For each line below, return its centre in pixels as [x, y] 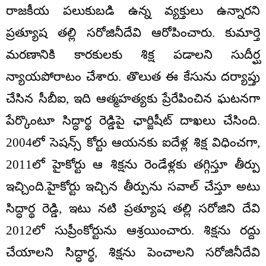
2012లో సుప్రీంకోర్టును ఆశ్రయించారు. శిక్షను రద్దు [133, 231]
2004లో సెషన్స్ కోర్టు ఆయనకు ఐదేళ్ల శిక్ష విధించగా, [133, 143]
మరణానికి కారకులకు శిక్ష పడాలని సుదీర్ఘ [133, 55]
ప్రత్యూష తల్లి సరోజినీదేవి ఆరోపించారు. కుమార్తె [133, 33]
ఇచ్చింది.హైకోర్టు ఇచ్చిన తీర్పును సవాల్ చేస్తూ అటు [133, 187]
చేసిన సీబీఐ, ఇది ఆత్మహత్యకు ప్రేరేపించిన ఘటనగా [133, 99]
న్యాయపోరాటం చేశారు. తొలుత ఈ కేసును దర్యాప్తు [133, 77]
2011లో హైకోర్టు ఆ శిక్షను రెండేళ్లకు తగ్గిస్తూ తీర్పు [133, 165]
